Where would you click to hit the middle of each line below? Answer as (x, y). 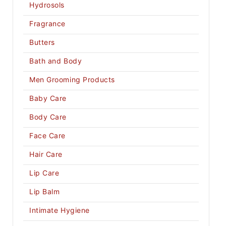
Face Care (48, 135)
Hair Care (46, 154)
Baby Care (48, 98)
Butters (42, 42)
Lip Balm (45, 191)
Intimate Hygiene (60, 210)
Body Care (48, 117)
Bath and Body (56, 61)
